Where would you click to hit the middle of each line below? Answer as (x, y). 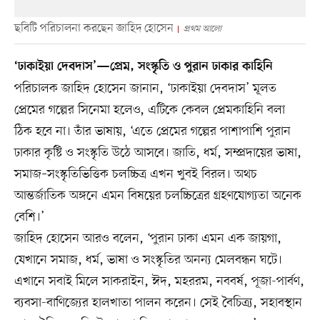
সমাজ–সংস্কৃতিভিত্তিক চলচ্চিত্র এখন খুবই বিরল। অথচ (135, 175)
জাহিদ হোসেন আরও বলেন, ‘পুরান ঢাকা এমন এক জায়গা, (147, 239)
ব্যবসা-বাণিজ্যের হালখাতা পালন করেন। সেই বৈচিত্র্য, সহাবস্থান (158, 303)
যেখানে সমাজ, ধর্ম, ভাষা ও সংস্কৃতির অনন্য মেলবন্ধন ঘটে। (148, 260)
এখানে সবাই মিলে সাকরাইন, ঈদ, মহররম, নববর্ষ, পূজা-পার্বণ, (159, 282)
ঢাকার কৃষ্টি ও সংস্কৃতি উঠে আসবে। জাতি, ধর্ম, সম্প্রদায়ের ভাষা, (157, 153)
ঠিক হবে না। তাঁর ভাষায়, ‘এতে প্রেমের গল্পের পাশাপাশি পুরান (152, 132)
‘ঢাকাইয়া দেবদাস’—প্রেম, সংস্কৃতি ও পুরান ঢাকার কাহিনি (143, 67)
